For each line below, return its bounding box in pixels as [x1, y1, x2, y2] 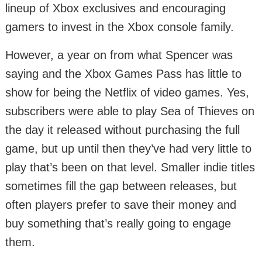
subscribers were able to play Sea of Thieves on [5, 105, 254, 118]
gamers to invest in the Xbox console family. [5, 20, 234, 34]
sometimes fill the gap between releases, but [5, 180, 237, 193]
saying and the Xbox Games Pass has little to [5, 67, 242, 81]
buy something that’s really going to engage [5, 217, 231, 230]
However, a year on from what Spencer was [5, 49, 233, 62]
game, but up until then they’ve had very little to [5, 142, 251, 156]
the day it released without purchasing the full [5, 123, 240, 137]
